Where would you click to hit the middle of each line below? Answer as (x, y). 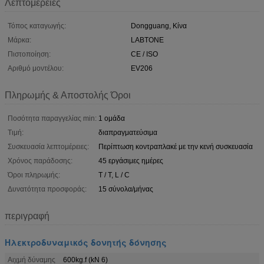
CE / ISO (144, 54)
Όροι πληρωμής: (34, 175)
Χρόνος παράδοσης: (40, 161)
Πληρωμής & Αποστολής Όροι (68, 95)
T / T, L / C (114, 175)
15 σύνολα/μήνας (126, 189)
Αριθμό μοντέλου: (36, 68)
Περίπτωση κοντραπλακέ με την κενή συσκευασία (176, 146)
